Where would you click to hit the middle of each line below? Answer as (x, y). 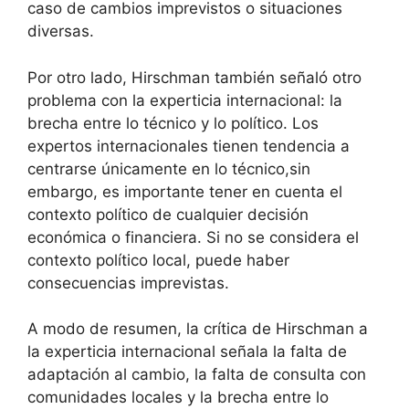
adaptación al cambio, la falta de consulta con (197, 374)
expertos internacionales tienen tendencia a (189, 146)
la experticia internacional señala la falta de (187, 351)
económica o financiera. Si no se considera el (193, 237)
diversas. (61, 31)
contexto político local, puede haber (158, 260)
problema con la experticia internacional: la (185, 100)
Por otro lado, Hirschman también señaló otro (194, 77)
